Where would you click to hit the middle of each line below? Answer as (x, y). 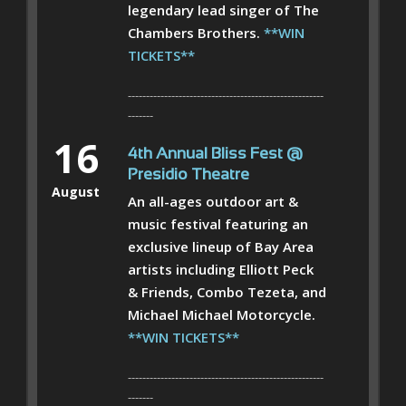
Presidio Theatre (188, 175)
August (76, 191)
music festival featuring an (218, 223)
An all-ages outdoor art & (213, 201)
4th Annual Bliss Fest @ (215, 154)
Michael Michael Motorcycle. (222, 314)
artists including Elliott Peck (221, 269)
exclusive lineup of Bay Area (221, 246)
